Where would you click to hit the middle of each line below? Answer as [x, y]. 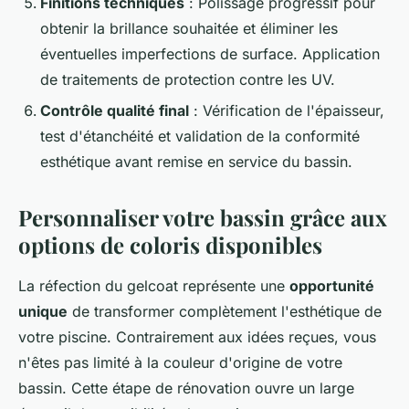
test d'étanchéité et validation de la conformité [200, 136]
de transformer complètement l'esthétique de [225, 311]
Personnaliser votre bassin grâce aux [203, 217]
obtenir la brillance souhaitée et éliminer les [189, 28]
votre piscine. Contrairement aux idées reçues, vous [197, 336]
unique [43, 311]
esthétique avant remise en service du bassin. [196, 161]
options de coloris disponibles [170, 244]
